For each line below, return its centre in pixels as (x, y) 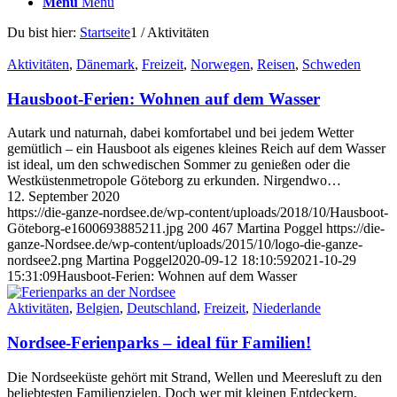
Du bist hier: (42, 32)
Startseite (105, 32)
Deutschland (162, 308)
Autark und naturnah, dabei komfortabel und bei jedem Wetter (180, 133)
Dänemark (105, 64)
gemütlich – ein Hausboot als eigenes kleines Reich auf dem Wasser (196, 149)
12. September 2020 (63, 197)
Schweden (331, 64)
